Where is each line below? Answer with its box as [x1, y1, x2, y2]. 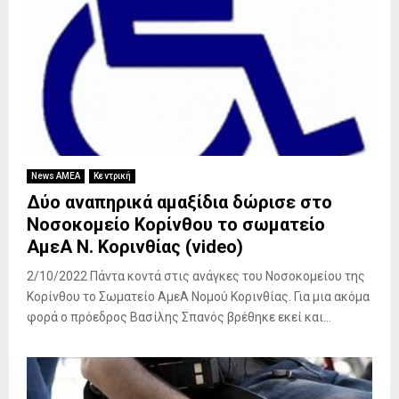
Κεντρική [94, 170, 131, 181]
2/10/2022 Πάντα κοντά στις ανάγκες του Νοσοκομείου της [27, 268, 365, 283]
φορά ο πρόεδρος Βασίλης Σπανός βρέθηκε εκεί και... [27, 309, 331, 324]
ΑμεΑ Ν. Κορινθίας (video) [27, 235, 243, 257]
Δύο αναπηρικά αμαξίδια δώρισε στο [27, 191, 332, 213]
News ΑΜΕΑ [31, 170, 80, 181]
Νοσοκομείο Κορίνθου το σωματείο [27, 213, 325, 235]
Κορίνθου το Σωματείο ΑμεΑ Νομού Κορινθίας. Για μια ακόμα [27, 289, 370, 304]
